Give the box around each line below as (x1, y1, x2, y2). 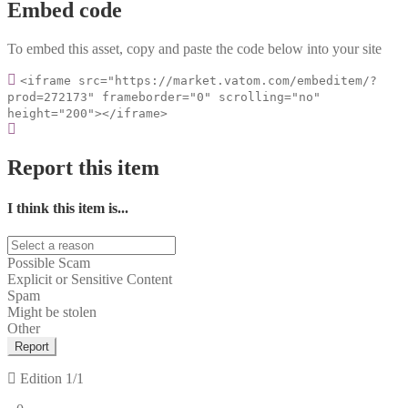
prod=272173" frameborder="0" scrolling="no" (7, 90, 321, 105)
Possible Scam (7, 254, 90, 270)
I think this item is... (7, 199, 128, 216)
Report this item (7, 156, 159, 180)
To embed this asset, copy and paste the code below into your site (7, 41, 382, 57)
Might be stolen (7, 303, 97, 320)
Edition (16, 370, 66, 386)
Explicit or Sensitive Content (7, 270, 172, 287)
